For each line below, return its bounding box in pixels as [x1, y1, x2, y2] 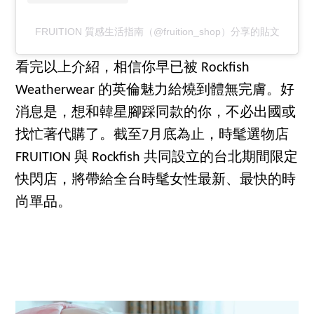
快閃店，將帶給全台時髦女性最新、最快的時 [15, 173, 296, 188]
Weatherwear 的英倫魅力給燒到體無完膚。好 [15, 83, 295, 98]
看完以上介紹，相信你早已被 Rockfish [15, 61, 250, 76]
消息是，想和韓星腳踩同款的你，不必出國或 [15, 106, 296, 121]
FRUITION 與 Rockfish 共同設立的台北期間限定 [15, 151, 299, 165]
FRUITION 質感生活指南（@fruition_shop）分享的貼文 [34, 26, 280, 38]
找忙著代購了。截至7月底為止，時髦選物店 [15, 128, 289, 143]
